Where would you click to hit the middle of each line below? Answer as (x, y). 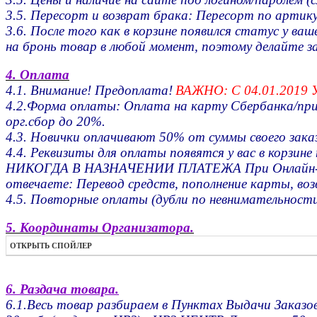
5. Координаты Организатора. (100, 228)
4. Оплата (38, 75)
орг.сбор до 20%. (56, 122)
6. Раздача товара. (62, 289)
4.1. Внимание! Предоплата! (89, 91)
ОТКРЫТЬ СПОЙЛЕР (51, 246)
